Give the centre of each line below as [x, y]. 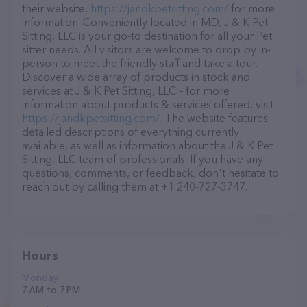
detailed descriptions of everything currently [131, 132]
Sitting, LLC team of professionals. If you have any [143, 159]
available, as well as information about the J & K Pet [147, 145]
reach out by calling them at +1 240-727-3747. [135, 186]
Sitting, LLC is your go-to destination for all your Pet [147, 36]
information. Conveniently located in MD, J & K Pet [145, 22]
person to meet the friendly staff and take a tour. [140, 63]
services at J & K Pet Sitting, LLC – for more [126, 90]
